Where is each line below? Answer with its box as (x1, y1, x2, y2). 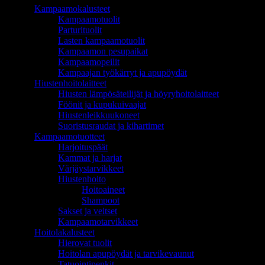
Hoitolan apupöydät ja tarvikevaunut (58, 248, 194, 258)
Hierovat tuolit (58, 237, 112, 248)
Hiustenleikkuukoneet (58, 109, 140, 120)
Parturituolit (58, 24, 102, 35)
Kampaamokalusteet (34, 3, 110, 14)
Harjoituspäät (58, 141, 108, 152)
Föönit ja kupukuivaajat (58, 99, 146, 109)
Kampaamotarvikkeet (58, 216, 138, 227)
